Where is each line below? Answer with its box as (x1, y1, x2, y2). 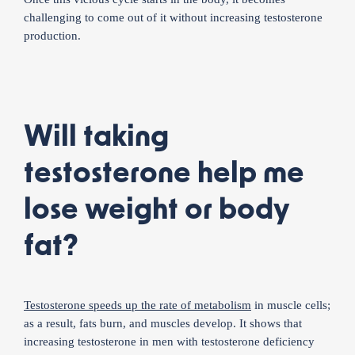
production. (24, 29, 81, 42)
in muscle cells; (251, 298, 330, 311)
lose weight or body (24, 195, 289, 224)
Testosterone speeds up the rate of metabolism (24, 298, 251, 311)
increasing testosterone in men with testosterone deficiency (24, 334, 315, 348)
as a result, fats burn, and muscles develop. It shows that (24, 316, 302, 330)
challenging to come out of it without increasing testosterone (24, 11, 323, 24)
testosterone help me (24, 158, 304, 188)
